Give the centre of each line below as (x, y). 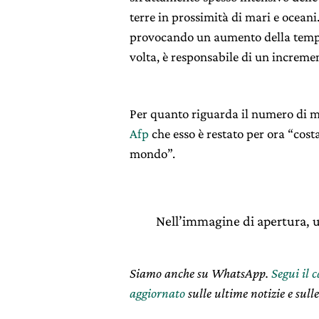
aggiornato (157, 293)
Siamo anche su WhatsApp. (200, 273)
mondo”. (152, 153)
